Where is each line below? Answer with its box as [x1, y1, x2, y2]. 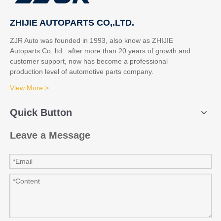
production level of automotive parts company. [10, 68, 153, 76]
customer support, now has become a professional [10, 57, 168, 66]
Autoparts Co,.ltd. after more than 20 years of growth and [10, 47, 190, 55]
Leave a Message [10, 130, 90, 141]
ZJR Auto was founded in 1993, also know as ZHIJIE [10, 37, 173, 45]
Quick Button [10, 107, 72, 118]
